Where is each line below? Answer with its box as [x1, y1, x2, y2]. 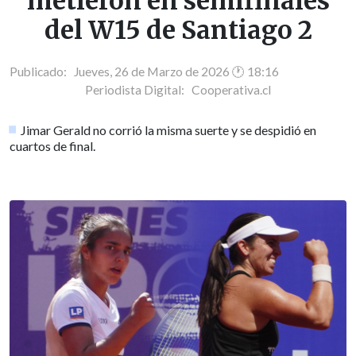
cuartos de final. [10, 137, 95, 153]
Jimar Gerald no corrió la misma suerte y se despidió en [21, 122, 317, 137]
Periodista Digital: [85, 82, 192, 97]
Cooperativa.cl [192, 82, 271, 97]
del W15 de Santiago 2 [44, 14, 312, 47]
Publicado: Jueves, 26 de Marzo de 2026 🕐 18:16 [10, 64, 279, 79]
